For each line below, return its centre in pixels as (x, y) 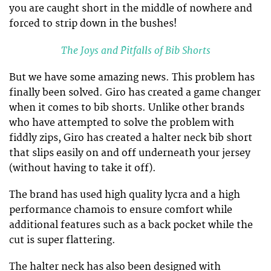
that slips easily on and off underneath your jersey (130, 153)
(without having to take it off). (83, 168)
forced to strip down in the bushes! (93, 23)
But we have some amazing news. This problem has (132, 77)
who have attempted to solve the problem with (122, 122)
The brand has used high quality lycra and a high (125, 195)
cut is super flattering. (62, 240)
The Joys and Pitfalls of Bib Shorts (135, 50)
